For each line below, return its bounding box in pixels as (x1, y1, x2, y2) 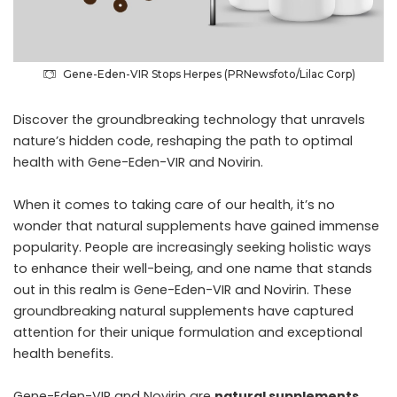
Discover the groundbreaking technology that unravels (13, 111, 365, 129)
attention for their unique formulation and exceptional (13, 323, 362, 342)
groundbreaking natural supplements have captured (13, 302, 354, 321)
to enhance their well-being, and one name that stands (13, 260, 372, 278)
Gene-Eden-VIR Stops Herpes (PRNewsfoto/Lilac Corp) (62, 67, 355, 82)
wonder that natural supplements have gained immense (13, 217, 379, 236)
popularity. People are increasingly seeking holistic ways (13, 238, 371, 257)
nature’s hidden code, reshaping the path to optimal (13, 132, 353, 151)
